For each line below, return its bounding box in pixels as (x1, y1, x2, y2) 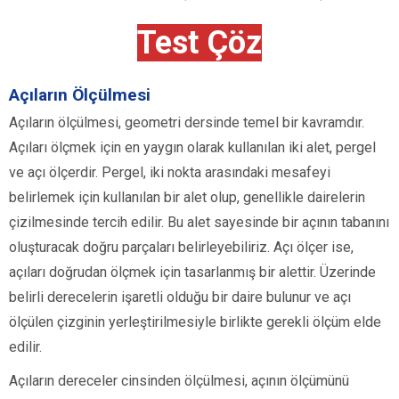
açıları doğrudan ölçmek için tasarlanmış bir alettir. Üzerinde (9, 264, 376, 281)
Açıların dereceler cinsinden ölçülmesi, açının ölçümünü (9, 372, 349, 390)
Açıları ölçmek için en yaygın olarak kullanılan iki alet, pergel (9, 139, 376, 157)
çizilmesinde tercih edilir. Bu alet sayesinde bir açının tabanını (9, 214, 389, 232)
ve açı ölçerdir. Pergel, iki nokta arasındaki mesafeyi (9, 164, 330, 182)
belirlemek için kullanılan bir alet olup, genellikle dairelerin (9, 189, 365, 207)
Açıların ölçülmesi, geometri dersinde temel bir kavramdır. (9, 114, 364, 132)
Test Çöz (137, 24, 262, 62)
